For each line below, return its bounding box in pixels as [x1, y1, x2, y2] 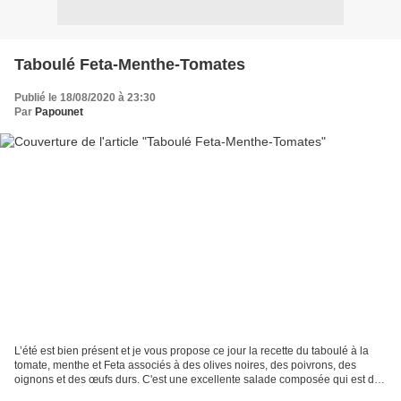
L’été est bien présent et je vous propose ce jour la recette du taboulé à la [14, 345, 369, 358]
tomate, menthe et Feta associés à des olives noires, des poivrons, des [14, 359, 356, 372]
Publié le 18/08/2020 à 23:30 [14, 90, 156, 104]
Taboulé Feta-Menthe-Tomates [14, 55, 245, 73]
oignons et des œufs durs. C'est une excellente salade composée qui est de [14, 373, 380, 387]
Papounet [35, 105, 83, 118]
